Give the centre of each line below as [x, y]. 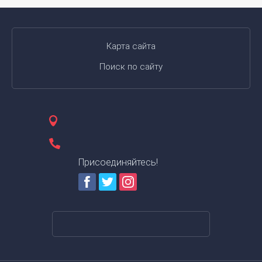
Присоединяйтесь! [118, 162]
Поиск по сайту [131, 67]
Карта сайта [131, 46]
